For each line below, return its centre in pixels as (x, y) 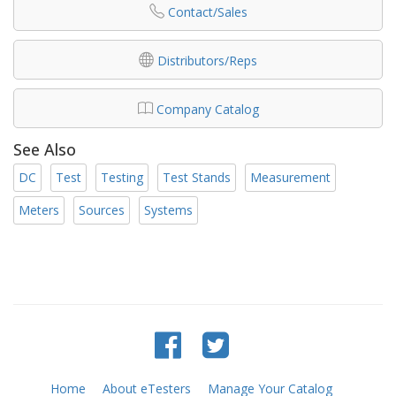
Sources (102, 209)
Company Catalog (207, 110)
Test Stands (197, 177)
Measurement (290, 177)
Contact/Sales (207, 12)
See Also (45, 150)
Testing (122, 177)
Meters (39, 209)
